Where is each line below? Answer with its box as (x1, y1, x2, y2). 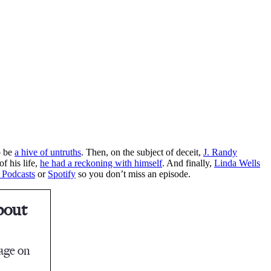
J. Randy (203, 146, 237, 157)
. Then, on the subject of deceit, (81, 146, 203, 157)
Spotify (48, 168, 76, 179)
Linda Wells (214, 157, 260, 168)
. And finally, (162, 157, 214, 168)
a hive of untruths (15, 146, 81, 157)
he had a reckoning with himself (40, 157, 162, 168)
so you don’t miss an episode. (76, 168, 191, 179)
